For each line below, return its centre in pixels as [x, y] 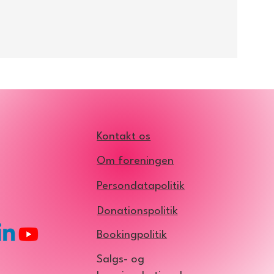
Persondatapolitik [141, 186]
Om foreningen [135, 161]
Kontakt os [124, 136]
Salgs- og [121, 259]
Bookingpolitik [132, 235]
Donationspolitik [137, 211]
